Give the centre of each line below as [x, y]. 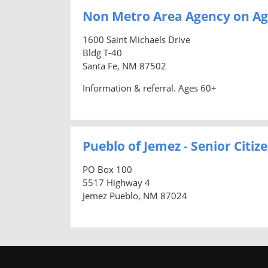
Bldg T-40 [102, 52]
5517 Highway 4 [116, 182]
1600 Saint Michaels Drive [136, 39]
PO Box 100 [107, 169]
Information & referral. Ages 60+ [150, 88]
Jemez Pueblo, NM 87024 [135, 195]
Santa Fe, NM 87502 [124, 66]
